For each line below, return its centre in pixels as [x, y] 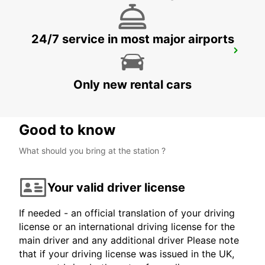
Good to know [67, 130]
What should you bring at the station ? [92, 151]
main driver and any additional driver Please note [129, 240]
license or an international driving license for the [127, 227]
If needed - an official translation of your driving [127, 213]
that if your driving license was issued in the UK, [127, 254]
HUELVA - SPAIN [55, 67]
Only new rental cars [132, 85]
